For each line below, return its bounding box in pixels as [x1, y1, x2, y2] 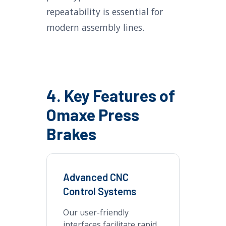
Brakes [46, 124, 96, 143]
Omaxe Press [46, 105, 139, 124]
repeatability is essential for [46, 6, 163, 18]
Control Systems [63, 185, 136, 197]
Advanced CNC [63, 171, 129, 183]
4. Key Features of [46, 86, 175, 105]
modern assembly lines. [46, 21, 144, 33]
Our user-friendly [63, 207, 129, 218]
